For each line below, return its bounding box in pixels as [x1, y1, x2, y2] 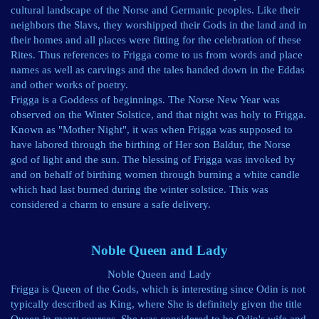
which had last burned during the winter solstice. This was [11, 184, 268, 195]
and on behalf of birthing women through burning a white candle [11, 169, 300, 180]
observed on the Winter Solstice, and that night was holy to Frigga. [11, 109, 306, 120]
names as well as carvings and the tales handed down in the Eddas [11, 64, 305, 75]
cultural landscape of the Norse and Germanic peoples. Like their [11, 4, 300, 16]
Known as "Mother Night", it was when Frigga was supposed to [11, 124, 293, 135]
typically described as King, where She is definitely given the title [11, 298, 302, 310]
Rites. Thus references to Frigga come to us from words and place [11, 49, 303, 61]
